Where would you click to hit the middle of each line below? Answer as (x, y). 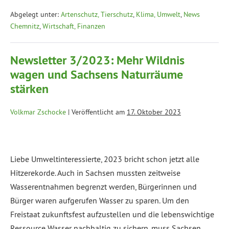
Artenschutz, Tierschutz (97, 15)
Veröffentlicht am (98, 112)
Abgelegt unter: (35, 15)
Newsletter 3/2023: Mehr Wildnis (97, 60)
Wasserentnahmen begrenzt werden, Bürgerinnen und (104, 187)
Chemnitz (25, 26)
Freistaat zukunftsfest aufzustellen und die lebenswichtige (112, 214)
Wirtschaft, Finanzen (74, 26)
